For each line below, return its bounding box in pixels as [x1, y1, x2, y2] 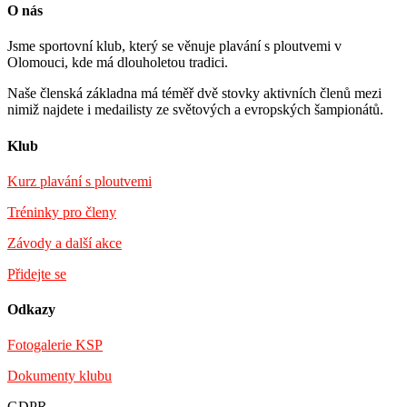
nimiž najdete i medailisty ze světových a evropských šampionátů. [7, 102, 383, 118]
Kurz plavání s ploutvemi [7, 173, 152, 189]
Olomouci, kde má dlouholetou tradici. [7, 55, 228, 71]
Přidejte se [7, 265, 66, 282]
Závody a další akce [7, 234, 122, 251]
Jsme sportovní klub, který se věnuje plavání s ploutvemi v [7, 38, 342, 55]
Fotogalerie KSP [7, 337, 103, 353]
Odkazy [7, 302, 55, 318]
